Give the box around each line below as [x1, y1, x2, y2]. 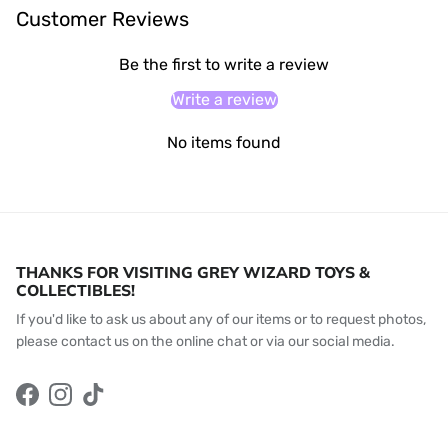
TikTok [92, 395, 131, 413]
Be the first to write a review [119, 54, 329, 74]
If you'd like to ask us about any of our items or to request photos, [16, 310, 426, 328]
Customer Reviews [16, 6, 189, 31]
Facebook [26, 395, 89, 413]
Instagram [59, 395, 124, 413]
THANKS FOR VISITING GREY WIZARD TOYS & [16, 261, 370, 282]
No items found [167, 132, 281, 152]
